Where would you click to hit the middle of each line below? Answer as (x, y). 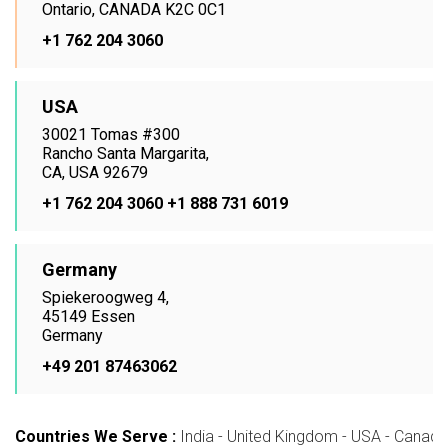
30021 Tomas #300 (111, 134)
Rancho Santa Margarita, (125, 153)
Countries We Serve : (95, 436)
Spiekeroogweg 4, (105, 297)
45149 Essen (88, 316)
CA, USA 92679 (95, 172)
